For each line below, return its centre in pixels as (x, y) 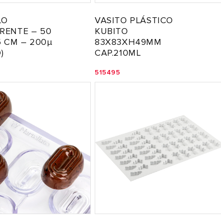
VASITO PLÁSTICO (134, 20)
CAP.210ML (118, 53)
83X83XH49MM (128, 42)
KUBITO (111, 31)
